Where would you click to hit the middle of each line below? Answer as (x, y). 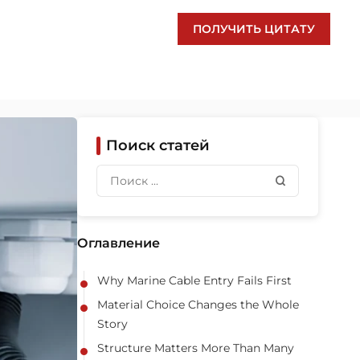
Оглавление (119, 243)
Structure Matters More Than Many (196, 348)
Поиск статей (158, 145)
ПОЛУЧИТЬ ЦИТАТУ (254, 29)
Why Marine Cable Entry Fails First (194, 280)
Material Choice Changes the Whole (198, 305)
